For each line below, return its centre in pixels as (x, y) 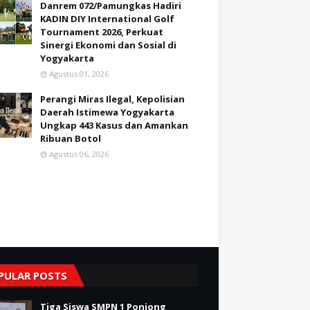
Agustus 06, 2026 (79, 154)
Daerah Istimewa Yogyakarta (107, 112)
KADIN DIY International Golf (107, 19)
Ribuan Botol (71, 139)
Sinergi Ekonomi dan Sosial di (108, 45)
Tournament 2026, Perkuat (102, 32)
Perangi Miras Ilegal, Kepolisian (112, 99)
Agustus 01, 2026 (79, 74)
